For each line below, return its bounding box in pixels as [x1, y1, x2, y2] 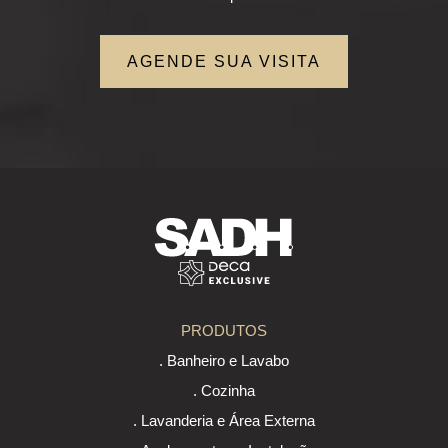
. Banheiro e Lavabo [159, 352, 289, 370]
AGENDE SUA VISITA [127, 53, 321, 71]
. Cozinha [193, 382, 255, 400]
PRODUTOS [181, 322, 267, 340]
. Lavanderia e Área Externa [133, 412, 315, 430]
